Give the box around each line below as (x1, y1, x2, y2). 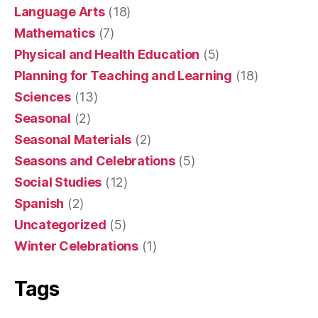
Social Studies (14, 174, 102, 190)
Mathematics (14, 25, 96, 40)
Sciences (14, 89, 71, 104)
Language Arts (14, 4, 105, 19)
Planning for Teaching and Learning (14, 67, 232, 83)
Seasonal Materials (14, 131, 132, 147)
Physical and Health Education (14, 46, 200, 62)
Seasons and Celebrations (14, 153, 175, 168)
